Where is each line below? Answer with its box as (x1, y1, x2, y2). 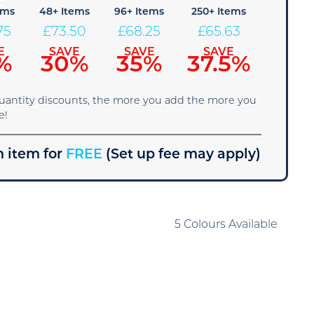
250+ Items (191, 7, 247, 18)
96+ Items (114, 7, 165, 18)
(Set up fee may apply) (106, 149, 261, 162)
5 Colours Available (174, 219, 278, 231)
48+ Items (39, 7, 90, 18)
